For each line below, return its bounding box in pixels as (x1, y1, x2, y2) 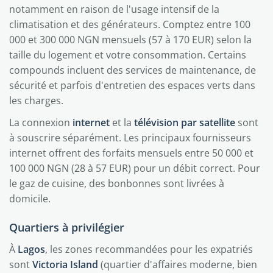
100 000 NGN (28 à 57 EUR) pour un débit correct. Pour (9, 161, 260, 175)
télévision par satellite (134, 116, 235, 129)
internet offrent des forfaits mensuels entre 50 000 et (9, 146, 253, 160)
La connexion (9, 116, 73, 129)
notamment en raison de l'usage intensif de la (9, 2, 219, 16)
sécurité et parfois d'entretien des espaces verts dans (9, 79, 255, 92)
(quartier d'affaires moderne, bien (98, 258, 257, 271)
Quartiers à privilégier (9, 220, 124, 235)
